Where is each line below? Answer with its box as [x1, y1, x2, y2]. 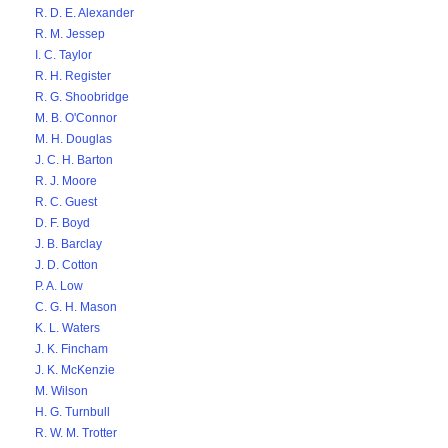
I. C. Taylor [35, 48, 92, 62]
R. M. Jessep [35, 27, 105, 41]
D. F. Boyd [35, 216, 90, 230]
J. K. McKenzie [35, 363, 115, 377]
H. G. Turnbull [35, 405, 110, 419]
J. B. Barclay [35, 237, 102, 251]
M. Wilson [35, 384, 88, 398]
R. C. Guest [35, 195, 97, 209]
